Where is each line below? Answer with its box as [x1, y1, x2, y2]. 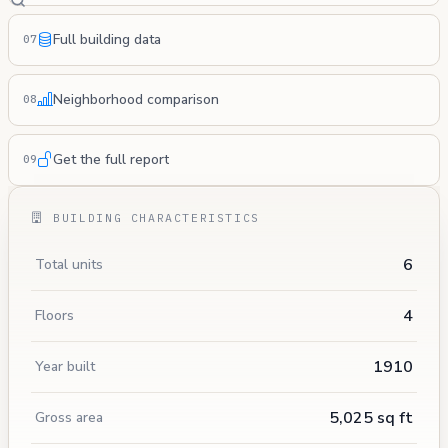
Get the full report [53, 150, 169, 170]
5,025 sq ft [329, 406, 413, 429]
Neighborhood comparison [53, 90, 219, 110]
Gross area [35, 407, 103, 427]
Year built [35, 356, 95, 376]
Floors [35, 305, 74, 325]
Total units [35, 254, 103, 274]
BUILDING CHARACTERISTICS [44, 209, 260, 225]
